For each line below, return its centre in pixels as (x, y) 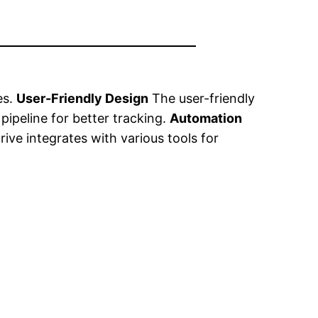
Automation (206, 119)
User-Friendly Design (83, 99)
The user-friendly (202, 99)
